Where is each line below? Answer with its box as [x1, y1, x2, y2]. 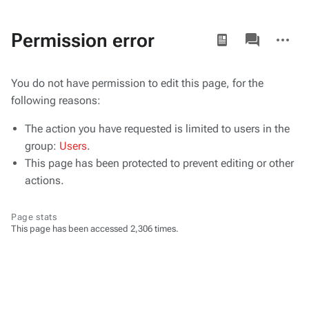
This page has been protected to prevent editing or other [25, 157, 294, 170]
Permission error [11, 28, 154, 52]
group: [25, 139, 59, 152]
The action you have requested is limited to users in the [25, 122, 290, 135]
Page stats [11, 212, 57, 222]
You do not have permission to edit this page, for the [11, 77, 263, 90]
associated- [237, 27, 292, 38]
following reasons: [11, 94, 101, 107]
